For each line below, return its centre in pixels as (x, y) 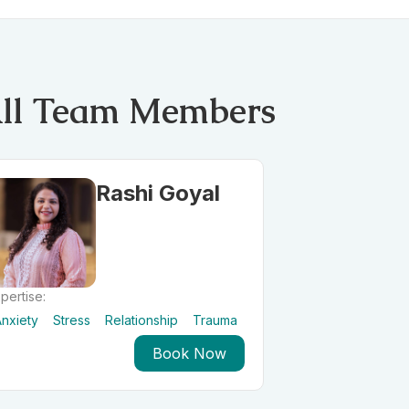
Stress (72, 320)
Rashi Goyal (158, 193)
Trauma (215, 320)
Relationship (142, 320)
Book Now (189, 353)
